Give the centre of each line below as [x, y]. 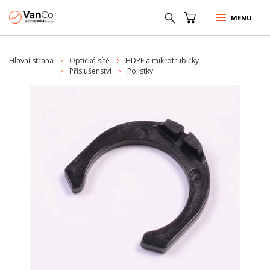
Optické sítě [89, 61]
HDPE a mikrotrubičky [162, 61]
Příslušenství [90, 71]
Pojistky [140, 71]
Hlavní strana [31, 61]
